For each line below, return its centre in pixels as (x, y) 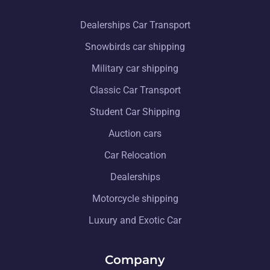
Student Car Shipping (135, 111)
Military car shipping (135, 68)
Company (135, 259)
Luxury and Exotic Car (135, 220)
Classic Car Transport (135, 90)
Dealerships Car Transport (135, 25)
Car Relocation (135, 155)
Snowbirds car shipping (135, 46)
